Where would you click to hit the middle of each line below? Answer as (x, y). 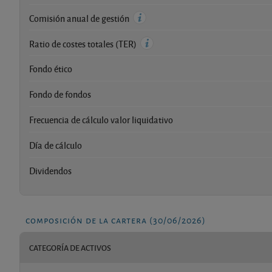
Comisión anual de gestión (80, 18)
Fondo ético (51, 68)
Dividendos (50, 170)
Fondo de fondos (60, 94)
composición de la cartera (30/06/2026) (116, 219)
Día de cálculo (56, 145)
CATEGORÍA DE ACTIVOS (70, 247)
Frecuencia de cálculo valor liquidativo (101, 119)
